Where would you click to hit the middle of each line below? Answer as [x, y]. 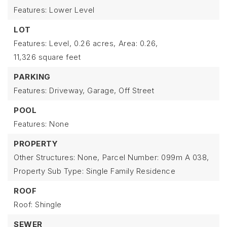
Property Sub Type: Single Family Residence [94, 171]
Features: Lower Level [54, 10]
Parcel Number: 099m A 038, [156, 157]
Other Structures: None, [57, 157]
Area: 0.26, [138, 43]
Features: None [41, 124]
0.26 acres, [95, 43]
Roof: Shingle [38, 204]
